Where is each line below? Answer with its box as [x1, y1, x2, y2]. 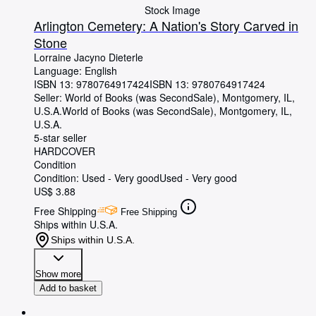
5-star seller [34, 130, 87, 145]
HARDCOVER [34, 144, 95, 159]
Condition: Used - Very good [34, 171, 159, 186]
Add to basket [39, 283, 97, 294]
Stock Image [144, 3, 200, 18]
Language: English [34, 63, 117, 78]
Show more [35, 269, 81, 280]
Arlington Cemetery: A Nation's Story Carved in [34, 16, 298, 35]
